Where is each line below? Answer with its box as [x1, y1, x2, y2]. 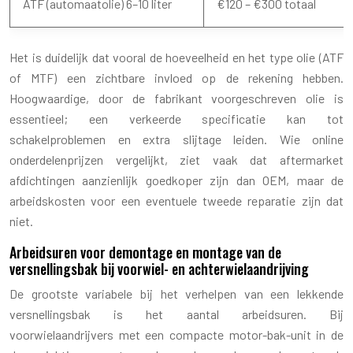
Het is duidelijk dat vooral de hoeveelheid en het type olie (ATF [9, 49, 344, 65]
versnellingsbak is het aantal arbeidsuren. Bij [9, 306, 344, 321]
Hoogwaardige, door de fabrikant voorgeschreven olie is [9, 90, 344, 106]
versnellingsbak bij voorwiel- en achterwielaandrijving [9, 258, 309, 279]
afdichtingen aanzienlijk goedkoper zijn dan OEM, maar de [9, 172, 344, 188]
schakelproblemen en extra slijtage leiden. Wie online [9, 131, 344, 147]
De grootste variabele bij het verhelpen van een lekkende [9, 285, 344, 301]
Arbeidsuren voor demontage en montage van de [9, 241, 281, 262]
